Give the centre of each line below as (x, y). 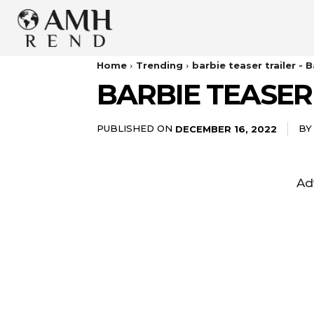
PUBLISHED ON (135, 129)
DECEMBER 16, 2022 (226, 129)
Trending (159, 65)
